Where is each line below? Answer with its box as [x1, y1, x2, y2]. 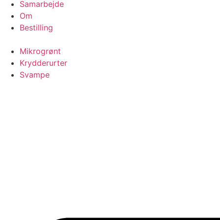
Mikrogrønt [20, 46, 61, 56]
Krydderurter [20, 58, 67, 68]
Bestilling [20, 23, 53, 32]
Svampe [20, 70, 50, 80]
